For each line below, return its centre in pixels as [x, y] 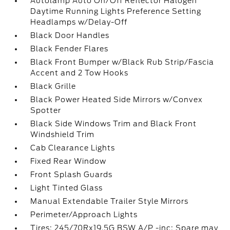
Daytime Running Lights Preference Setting [116, 11]
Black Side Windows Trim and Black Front [114, 124]
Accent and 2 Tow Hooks [80, 73]
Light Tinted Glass [67, 188]
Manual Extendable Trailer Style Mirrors [110, 201]
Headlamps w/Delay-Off [79, 22]
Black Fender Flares [70, 49]
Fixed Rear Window [69, 161]
